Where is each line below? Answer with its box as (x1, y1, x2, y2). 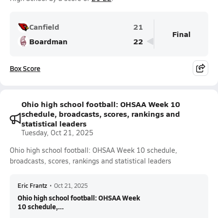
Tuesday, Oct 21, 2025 (21, 128, 93, 137)
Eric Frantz (18, 182, 47, 189)
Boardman (29, 36, 68, 47)
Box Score (10, 63, 40, 73)
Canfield (29, 21, 59, 32)
